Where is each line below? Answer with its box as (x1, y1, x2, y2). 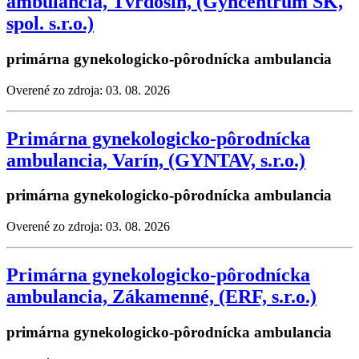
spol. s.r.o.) (6, 12, 94, 34)
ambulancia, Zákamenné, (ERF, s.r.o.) (6, 286, 317, 308)
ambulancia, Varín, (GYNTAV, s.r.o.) (6, 149, 305, 171)
